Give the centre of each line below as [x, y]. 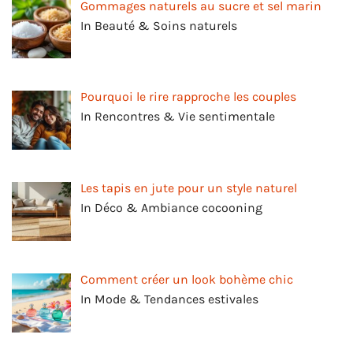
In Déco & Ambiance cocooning [171, 208]
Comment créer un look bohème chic [187, 279]
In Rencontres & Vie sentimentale [178, 117]
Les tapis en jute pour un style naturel [189, 188]
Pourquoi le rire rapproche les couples [188, 97]
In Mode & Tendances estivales [169, 299]
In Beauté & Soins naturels [159, 25]
